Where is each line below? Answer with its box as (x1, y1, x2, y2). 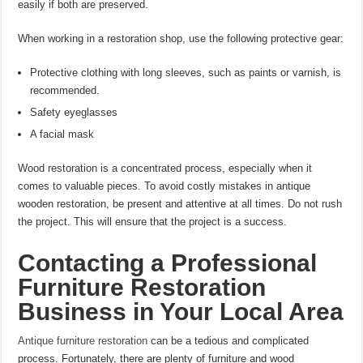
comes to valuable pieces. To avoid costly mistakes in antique (18, 180, 311, 192)
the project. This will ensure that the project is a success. (18, 216, 288, 228)
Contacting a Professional (18, 250, 318, 276)
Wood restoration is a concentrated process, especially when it (18, 162, 313, 174)
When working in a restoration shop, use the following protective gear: (18, 32, 344, 45)
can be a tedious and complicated (147, 335, 310, 347)
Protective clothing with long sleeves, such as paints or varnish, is (30, 66, 342, 79)
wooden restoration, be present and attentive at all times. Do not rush (18, 198, 343, 210)
